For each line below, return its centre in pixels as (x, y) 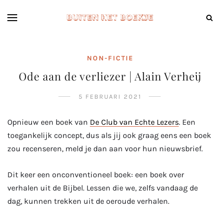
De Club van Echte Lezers (134, 122)
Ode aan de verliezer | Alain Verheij (110, 76)
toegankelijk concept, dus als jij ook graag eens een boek (109, 135)
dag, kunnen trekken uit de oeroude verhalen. (89, 201)
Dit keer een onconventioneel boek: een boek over (96, 175)
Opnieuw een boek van (49, 122)
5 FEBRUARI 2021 (110, 96)
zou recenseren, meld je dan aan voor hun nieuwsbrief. (106, 149)
